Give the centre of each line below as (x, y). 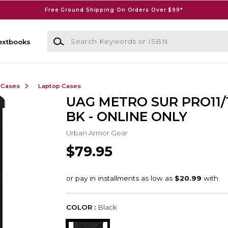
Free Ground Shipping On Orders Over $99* (114, 10)
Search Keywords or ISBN (92, 35)
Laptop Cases (59, 86)
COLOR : (81, 207)
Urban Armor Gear (97, 133)
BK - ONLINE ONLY (126, 117)
